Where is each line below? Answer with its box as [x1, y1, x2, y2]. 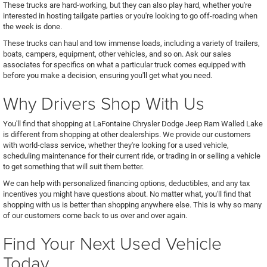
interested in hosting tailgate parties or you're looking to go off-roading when [3, 11, 257, 20]
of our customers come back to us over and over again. [3, 210, 187, 220]
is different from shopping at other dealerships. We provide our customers [3, 129, 251, 139]
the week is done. [3, 21, 64, 31]
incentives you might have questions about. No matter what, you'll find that [3, 189, 251, 198]
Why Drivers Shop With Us [3, 90, 204, 115]
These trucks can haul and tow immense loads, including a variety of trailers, [3, 38, 260, 48]
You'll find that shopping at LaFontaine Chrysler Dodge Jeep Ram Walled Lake [3, 119, 263, 128]
